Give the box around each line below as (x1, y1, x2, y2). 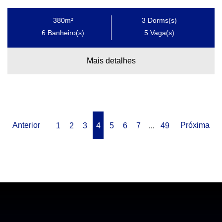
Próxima (180, 120, 210, 129)
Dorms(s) (146, 16, 177, 25)
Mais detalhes (86, 56, 136, 65)
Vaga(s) (148, 29, 174, 37)
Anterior (12, 120, 40, 129)
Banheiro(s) (46, 29, 84, 37)
